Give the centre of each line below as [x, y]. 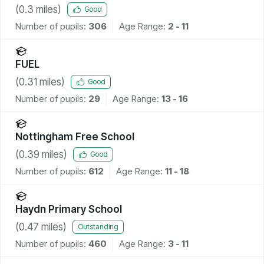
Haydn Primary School [69, 209]
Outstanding [98, 227]
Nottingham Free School [75, 136]
